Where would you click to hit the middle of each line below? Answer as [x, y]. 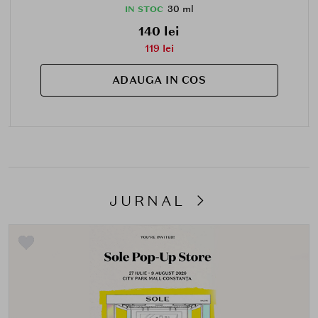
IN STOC [144, 10]
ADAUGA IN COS [159, 81]
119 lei [159, 49]
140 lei [159, 32]
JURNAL [150, 201]
